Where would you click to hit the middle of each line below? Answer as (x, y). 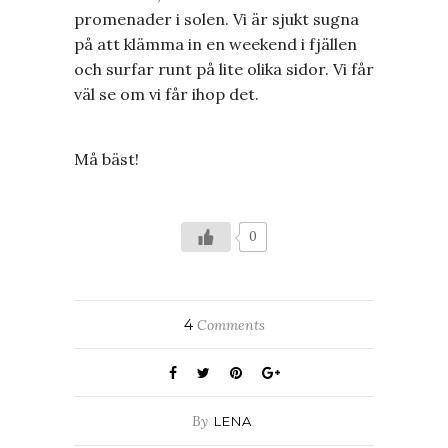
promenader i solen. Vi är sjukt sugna (216, 19)
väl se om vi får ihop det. (166, 94)
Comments (228, 325)
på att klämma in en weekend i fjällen (215, 44)
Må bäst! (106, 159)
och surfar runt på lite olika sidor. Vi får (224, 69)
